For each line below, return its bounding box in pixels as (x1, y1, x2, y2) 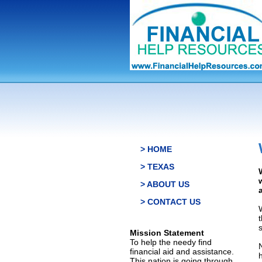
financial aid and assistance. (130, 247, 234, 256)
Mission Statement (130, 228, 204, 237)
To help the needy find (130, 237, 212, 247)
